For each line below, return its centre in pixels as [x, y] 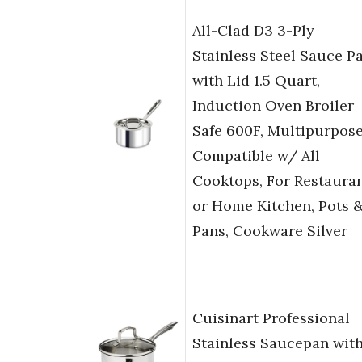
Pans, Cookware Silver [270, 231]
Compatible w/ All [256, 156]
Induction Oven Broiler [273, 106]
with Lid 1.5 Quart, [256, 81]
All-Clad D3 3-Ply [253, 31]
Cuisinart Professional [271, 318]
